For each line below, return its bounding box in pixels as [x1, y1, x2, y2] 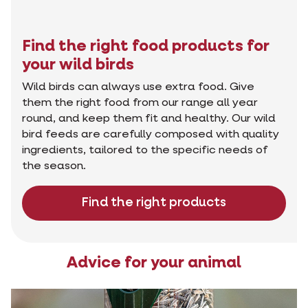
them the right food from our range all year [22, 97, 258, 109]
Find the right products [82, 196, 226, 209]
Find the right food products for [22, 38, 269, 54]
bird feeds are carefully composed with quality [22, 129, 279, 140]
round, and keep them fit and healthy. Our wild [22, 113, 276, 124]
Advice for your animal [67, 254, 241, 271]
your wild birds [22, 56, 134, 73]
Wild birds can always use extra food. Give [22, 81, 254, 93]
